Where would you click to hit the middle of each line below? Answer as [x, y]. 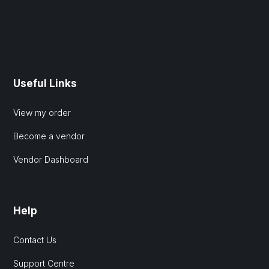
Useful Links [45, 84]
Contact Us [35, 240]
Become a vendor [49, 136]
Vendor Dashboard [51, 160]
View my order [42, 113]
